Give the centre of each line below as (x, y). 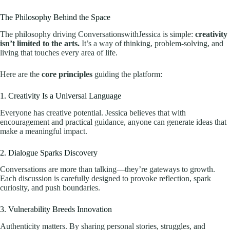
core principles (67, 74)
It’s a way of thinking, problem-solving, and (151, 43)
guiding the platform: (127, 74)
